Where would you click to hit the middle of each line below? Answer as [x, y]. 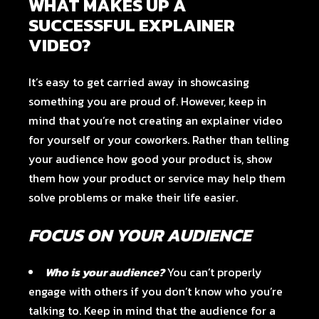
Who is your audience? [105, 272]
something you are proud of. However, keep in [148, 101]
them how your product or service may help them [157, 178]
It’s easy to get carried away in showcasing [139, 82]
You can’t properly [214, 272]
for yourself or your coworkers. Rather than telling [159, 140]
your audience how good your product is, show [151, 159]
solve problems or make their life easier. [135, 197]
